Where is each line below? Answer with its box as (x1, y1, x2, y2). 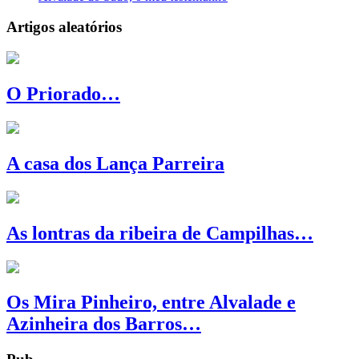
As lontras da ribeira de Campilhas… (6, 222, 313, 244)
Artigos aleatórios (6, 18, 122, 36)
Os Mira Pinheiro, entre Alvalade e (6, 292, 296, 313)
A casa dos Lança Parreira (6, 152, 224, 174)
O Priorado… (6, 83, 120, 104)
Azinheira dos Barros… (6, 313, 201, 335)
